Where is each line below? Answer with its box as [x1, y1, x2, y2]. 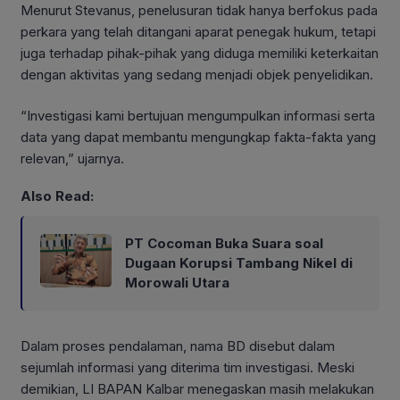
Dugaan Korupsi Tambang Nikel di [125, 254, 353, 271]
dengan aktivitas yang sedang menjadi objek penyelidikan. [21, 65, 373, 83]
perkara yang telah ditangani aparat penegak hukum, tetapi [21, 22, 376, 40]
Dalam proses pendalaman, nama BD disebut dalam [21, 337, 335, 354]
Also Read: [21, 187, 94, 204]
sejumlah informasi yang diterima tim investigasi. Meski [21, 358, 354, 376]
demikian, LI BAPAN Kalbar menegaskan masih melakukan [21, 379, 374, 397]
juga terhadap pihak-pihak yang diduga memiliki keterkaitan [21, 44, 379, 62]
